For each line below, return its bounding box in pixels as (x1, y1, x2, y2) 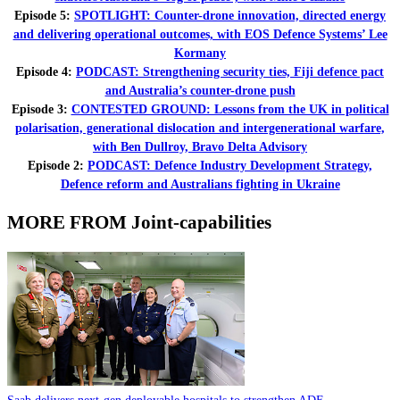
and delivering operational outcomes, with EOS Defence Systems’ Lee (12, 27, 387, 41)
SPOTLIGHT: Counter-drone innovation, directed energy (74, 8, 386, 22)
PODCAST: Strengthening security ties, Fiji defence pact (76, 64, 384, 79)
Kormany (174, 46, 226, 60)
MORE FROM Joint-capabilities (7, 211, 271, 233)
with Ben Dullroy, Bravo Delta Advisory (93, 139, 307, 154)
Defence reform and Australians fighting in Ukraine (60, 177, 340, 191)
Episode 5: (14, 8, 74, 22)
